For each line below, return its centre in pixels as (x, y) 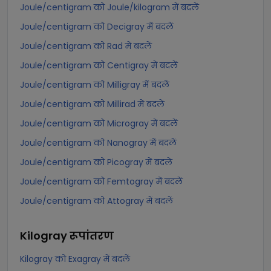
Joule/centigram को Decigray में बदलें (97, 27)
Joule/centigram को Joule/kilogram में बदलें (109, 7)
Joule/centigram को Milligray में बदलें (95, 85)
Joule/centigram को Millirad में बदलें (92, 104)
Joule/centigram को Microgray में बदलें (99, 123)
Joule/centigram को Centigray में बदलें (99, 65)
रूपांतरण (92, 236)
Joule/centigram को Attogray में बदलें (96, 201)
